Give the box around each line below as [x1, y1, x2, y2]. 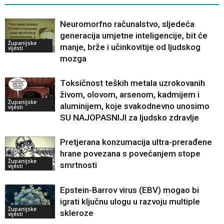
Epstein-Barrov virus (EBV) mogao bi [60, 184, 199, 195]
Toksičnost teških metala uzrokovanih [60, 77, 205, 88]
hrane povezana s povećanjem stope [60, 148, 200, 158]
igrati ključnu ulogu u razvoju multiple [60, 196, 200, 206]
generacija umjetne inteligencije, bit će [60, 30, 207, 40]
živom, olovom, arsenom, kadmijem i [60, 89, 199, 99]
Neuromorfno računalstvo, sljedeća [60, 18, 194, 29]
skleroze [60, 207, 93, 218]
